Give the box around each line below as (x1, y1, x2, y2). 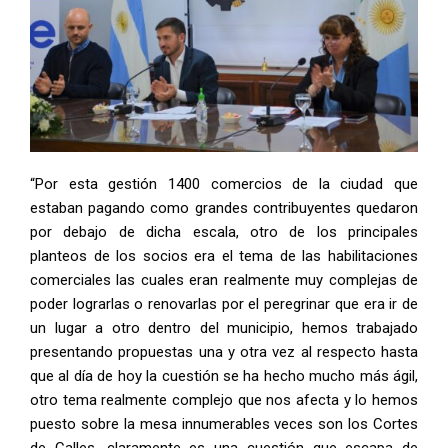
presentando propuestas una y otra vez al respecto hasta (30, 343, 418, 362)
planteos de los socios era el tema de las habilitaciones (30, 247, 418, 266)
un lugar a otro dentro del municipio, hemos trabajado (30, 319, 418, 338)
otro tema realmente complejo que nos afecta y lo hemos (30, 391, 418, 410)
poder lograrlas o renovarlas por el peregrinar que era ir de (30, 295, 418, 314)
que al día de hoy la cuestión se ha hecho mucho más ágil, (30, 367, 418, 386)
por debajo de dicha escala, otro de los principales (30, 223, 418, 242)
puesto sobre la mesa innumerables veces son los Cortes (30, 415, 418, 434)
